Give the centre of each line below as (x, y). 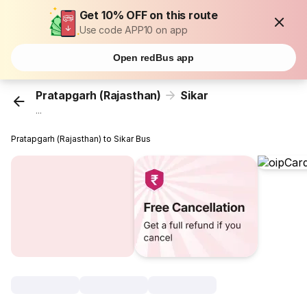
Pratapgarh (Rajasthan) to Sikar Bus (81, 139)
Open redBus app (153, 58)
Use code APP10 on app (133, 30)
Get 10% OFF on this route (149, 15)
